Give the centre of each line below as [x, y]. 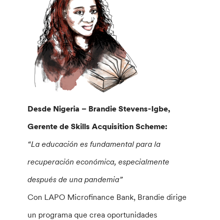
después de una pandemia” [75, 179]
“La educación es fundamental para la [94, 144]
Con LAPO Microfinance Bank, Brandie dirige [107, 197]
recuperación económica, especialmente [99, 161]
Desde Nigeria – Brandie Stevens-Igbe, [99, 108]
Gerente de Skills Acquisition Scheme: [98, 126]
